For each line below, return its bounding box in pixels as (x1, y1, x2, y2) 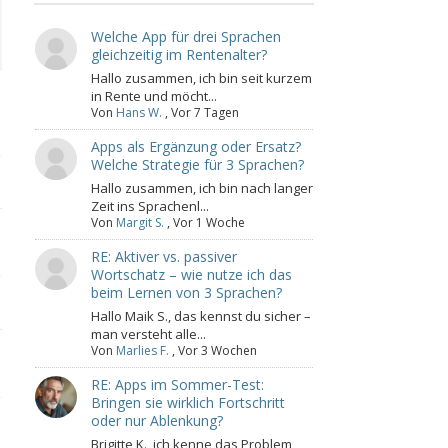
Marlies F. (115, 341, 169, 359)
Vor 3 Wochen (177, 341, 257, 359)
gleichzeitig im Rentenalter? (90, 44, 267, 64)
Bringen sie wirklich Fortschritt (90, 392, 285, 412)
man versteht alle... (90, 324, 206, 343)
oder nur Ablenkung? (90, 410, 223, 430)
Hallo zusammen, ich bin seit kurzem (90, 68, 312, 87)
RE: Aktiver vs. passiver (90, 246, 237, 266)
